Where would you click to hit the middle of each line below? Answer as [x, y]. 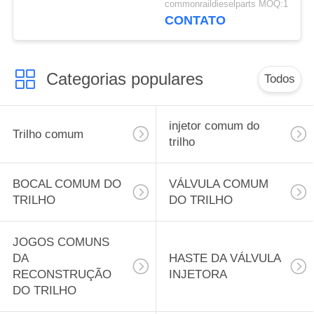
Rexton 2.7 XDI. [207, 14]
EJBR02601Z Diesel [218, 30]
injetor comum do [214, 126]
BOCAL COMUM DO [67, 184]
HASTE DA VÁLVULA [224, 259]
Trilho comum [48, 134]
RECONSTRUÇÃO [62, 275]
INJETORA [198, 275]
